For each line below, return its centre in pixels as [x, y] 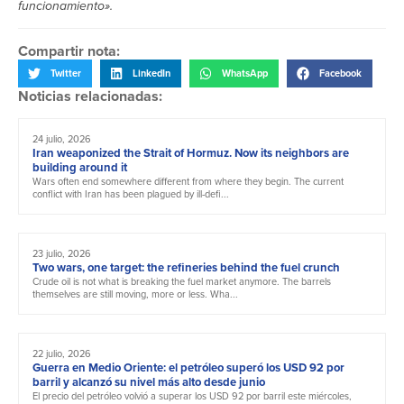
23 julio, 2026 [62, 253]
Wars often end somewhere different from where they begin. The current [188, 181]
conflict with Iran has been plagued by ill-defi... [131, 193]
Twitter [66, 73]
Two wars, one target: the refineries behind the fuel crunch [186, 267]
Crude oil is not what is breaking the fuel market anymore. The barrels [182, 281]
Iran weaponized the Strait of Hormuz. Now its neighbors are [191, 152]
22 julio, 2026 [62, 353]
